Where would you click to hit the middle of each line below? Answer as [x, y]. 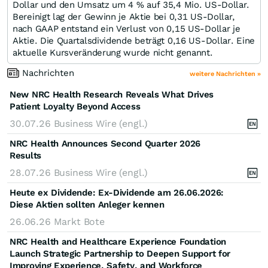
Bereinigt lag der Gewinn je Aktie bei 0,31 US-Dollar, [124, 16]
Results [25, 155]
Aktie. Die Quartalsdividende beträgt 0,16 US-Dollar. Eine [134, 40]
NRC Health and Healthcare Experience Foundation [118, 241]
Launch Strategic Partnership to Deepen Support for [120, 253]
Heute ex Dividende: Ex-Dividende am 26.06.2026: [117, 192]
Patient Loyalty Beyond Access [75, 106]
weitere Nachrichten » [225, 74]
